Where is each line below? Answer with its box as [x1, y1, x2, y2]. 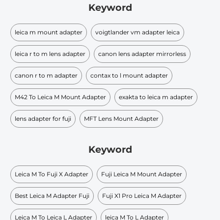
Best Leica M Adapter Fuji [15, 192, 89, 199]
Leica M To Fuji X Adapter [15, 170, 88, 178]
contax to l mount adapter [90, 71, 168, 79]
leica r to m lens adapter [15, 50, 85, 57]
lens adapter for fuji [15, 114, 71, 122]
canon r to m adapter [15, 71, 78, 79]
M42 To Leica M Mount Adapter [15, 93, 106, 101]
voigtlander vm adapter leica [95, 28, 180, 36]
